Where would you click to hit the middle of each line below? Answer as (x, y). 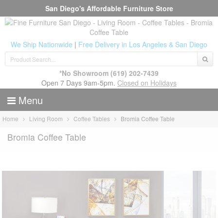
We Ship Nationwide (42, 44)
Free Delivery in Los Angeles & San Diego (143, 44)
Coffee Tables (92, 119)
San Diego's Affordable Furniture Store (109, 8)
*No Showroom (84, 73)
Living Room (46, 119)
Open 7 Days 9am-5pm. (79, 83)
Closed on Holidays (147, 83)
